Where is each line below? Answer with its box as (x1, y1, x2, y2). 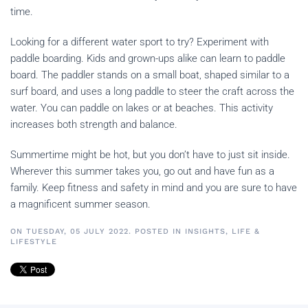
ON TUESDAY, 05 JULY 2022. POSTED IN (10, 227, 185, 236)
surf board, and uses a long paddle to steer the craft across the (10, 85, 294, 98)
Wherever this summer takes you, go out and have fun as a (10, 165, 274, 178)
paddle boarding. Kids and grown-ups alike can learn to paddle (10, 52, 285, 65)
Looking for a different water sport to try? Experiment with (10, 36, 269, 49)
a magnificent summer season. (10, 198, 156, 211)
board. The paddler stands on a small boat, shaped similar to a (10, 69, 289, 82)
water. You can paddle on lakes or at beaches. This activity (10, 102, 273, 115)
